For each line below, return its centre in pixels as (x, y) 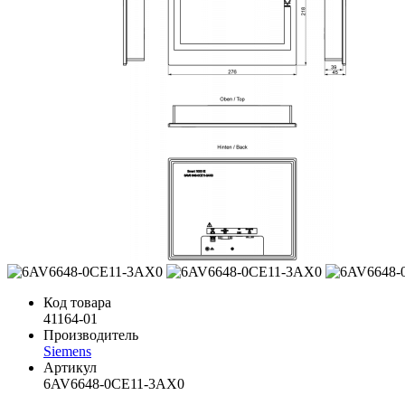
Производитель (91, 334)
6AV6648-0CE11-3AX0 (114, 383)
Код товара (77, 302)
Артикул (70, 367)
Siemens (67, 351)
